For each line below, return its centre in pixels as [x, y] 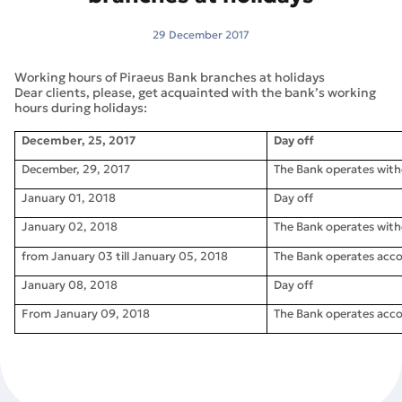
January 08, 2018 [70, 285]
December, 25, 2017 [79, 140]
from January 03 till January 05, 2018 [125, 256]
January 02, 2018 [70, 227]
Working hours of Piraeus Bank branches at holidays [170, 77]
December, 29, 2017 [76, 169]
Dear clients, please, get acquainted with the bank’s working [195, 92]
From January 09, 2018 [86, 314]
